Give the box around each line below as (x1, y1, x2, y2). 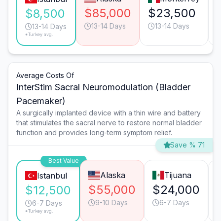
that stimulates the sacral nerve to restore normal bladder (16, 118, 202, 127)
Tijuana (164, 170, 191, 181)
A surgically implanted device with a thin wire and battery (16, 109, 201, 117)
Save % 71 (170, 141, 205, 149)
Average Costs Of (16, 71, 74, 80)
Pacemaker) (16, 96, 66, 107)
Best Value (48, 157, 79, 165)
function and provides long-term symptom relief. (16, 128, 172, 137)
